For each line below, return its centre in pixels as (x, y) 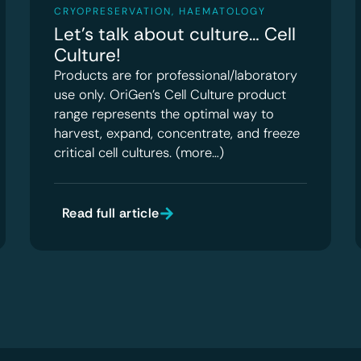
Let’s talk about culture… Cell (174, 34)
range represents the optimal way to (164, 114)
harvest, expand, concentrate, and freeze (176, 133)
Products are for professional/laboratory (175, 75)
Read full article (110, 213)
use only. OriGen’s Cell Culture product (170, 94)
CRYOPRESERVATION (112, 11)
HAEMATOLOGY (222, 11)
